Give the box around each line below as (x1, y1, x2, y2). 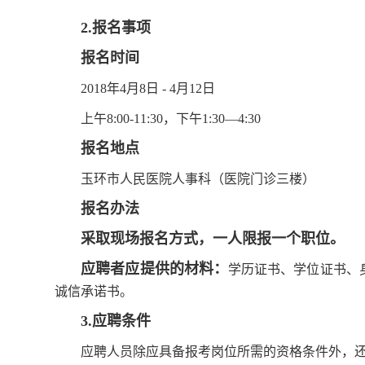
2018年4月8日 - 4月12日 (81, 81, 216, 95)
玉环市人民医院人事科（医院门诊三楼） (81, 172, 316, 186)
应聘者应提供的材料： (81, 261, 228, 277)
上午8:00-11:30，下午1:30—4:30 (81, 112, 262, 125)
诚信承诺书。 (55, 284, 134, 298)
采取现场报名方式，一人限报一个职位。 (81, 231, 345, 247)
